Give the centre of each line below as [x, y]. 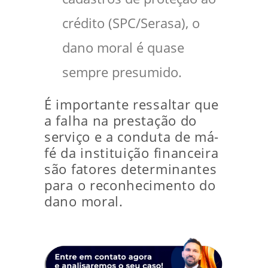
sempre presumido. [122, 72]
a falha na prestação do [121, 121]
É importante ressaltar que [132, 104]
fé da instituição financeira [132, 153]
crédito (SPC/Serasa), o [131, 23]
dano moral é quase [123, 48]
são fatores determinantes [131, 169]
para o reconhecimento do [130, 185]
